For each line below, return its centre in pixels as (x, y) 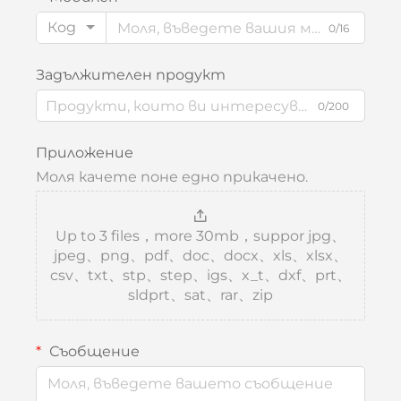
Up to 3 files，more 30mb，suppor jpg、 (200, 236)
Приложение (85, 153)
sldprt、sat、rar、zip (200, 295)
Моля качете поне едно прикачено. (172, 177)
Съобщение (93, 352)
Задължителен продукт (131, 75)
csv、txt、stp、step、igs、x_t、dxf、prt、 (200, 276)
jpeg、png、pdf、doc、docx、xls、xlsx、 (200, 256)
